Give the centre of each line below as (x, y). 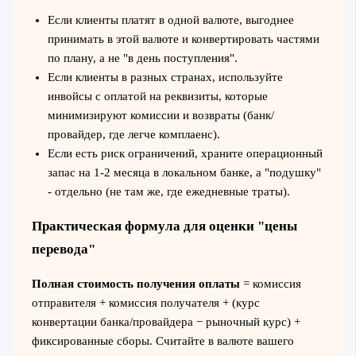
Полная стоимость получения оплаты (135, 284)
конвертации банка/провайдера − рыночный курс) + (166, 322)
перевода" (63, 250)
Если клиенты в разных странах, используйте (165, 77)
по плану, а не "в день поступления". (142, 58)
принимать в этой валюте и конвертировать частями (183, 39)
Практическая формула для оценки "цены (164, 226)
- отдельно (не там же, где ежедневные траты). (168, 192)
